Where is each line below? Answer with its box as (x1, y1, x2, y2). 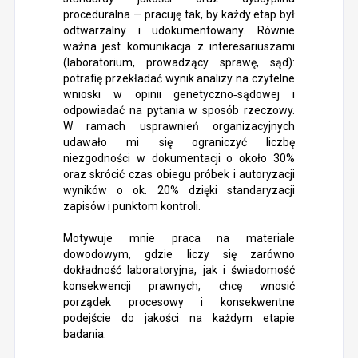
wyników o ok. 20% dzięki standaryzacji (62, 184, 296, 197)
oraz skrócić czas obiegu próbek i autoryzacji (62, 168, 296, 181)
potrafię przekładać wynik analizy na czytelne (62, 72, 296, 85)
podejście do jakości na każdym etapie (62, 312, 296, 324)
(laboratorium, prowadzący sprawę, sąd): (62, 56, 296, 69)
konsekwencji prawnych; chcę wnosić (62, 280, 296, 292)
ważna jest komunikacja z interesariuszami (62, 40, 296, 53)
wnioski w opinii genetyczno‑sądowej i (62, 88, 296, 101)
